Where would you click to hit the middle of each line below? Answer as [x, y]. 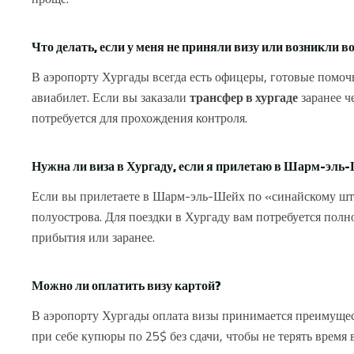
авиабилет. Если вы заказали [111, 98]
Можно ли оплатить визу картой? [126, 286]
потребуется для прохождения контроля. [139, 118]
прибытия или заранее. [93, 237]
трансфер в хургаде [244, 98]
